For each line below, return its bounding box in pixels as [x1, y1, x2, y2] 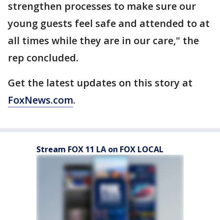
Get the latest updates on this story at [8, 76, 192, 89]
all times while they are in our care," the [8, 34, 199, 47]
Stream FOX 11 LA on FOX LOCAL [36, 144, 164, 155]
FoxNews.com [8, 93, 73, 107]
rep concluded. [8, 51, 79, 64]
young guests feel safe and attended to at [8, 17, 210, 30]
